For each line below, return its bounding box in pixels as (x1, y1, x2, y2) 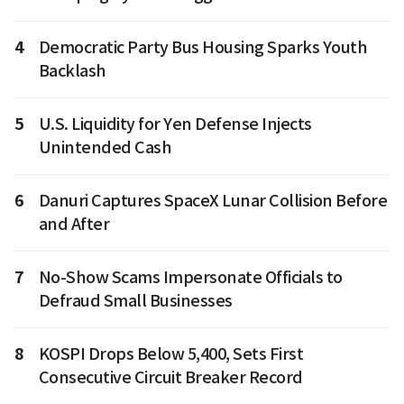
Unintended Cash (38, 137, 171, 159)
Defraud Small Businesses (38, 290, 233, 312)
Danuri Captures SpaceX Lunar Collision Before (38, 190, 387, 212)
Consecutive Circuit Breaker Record (38, 367, 303, 389)
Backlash (38, 60, 106, 82)
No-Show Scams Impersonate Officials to (38, 267, 343, 289)
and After (38, 214, 109, 235)
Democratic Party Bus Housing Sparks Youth (38, 37, 367, 59)
